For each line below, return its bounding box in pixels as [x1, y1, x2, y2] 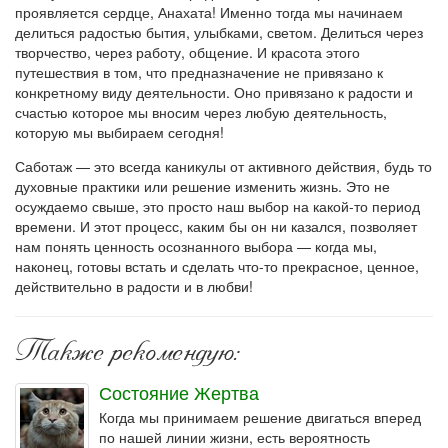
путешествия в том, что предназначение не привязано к [15, 62, 383, 82]
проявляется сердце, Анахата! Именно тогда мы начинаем [15, 2, 403, 22]
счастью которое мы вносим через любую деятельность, [15, 102, 387, 122]
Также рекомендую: [15, 334, 241, 366]
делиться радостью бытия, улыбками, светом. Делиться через [15, 22, 423, 42]
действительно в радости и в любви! [15, 276, 253, 296]
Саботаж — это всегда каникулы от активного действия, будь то [15, 156, 432, 176]
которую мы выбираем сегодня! [15, 122, 224, 142]
